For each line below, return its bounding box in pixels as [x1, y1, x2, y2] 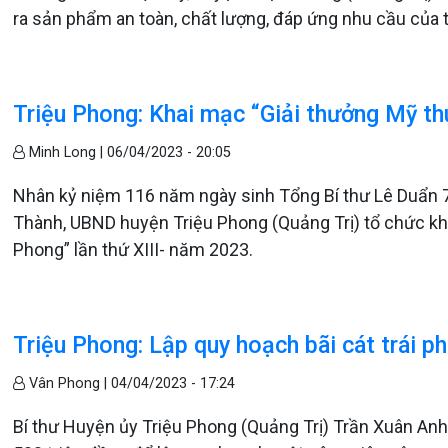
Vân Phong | [25, 374, 112, 392]
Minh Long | [25, 143, 108, 161]
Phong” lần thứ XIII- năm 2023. [13, 238, 254, 260]
